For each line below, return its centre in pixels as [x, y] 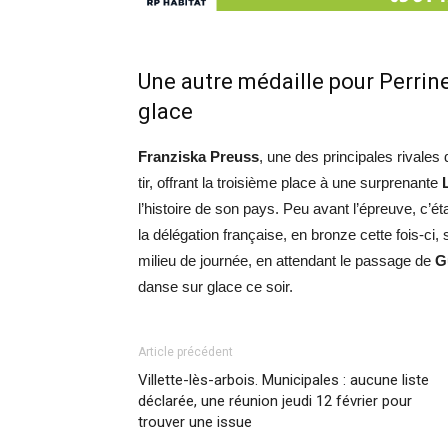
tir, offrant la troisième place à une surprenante [290, 183]
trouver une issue [195, 422]
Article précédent [185, 352]
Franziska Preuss [198, 157]
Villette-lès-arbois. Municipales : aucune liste [283, 380]
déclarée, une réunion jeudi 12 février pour [275, 401]
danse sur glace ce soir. [215, 287]
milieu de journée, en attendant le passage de [286, 261]
